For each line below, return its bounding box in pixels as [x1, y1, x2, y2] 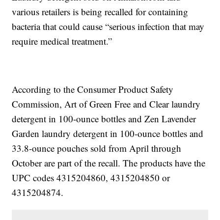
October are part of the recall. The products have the [12, 157, 206, 169]
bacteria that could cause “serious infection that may [12, 20, 205, 33]
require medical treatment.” [12, 35, 112, 48]
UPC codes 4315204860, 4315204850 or [12, 171, 170, 184]
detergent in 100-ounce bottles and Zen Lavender [12, 112, 196, 125]
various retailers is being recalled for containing [12, 5, 189, 18]
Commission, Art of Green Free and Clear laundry [12, 98, 201, 110]
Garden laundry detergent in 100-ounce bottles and [12, 127, 204, 140]
